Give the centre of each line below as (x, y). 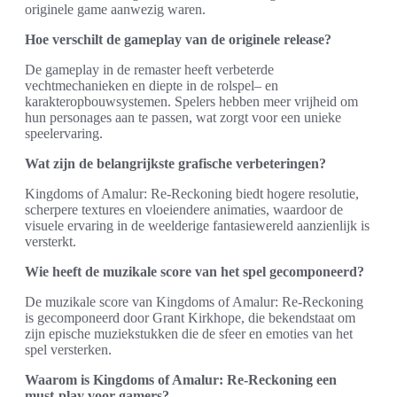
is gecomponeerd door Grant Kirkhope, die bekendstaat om (190, 317)
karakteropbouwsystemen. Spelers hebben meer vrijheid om (191, 101)
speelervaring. (64, 133)
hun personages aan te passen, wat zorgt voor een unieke (183, 117)
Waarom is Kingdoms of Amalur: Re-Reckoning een (181, 379)
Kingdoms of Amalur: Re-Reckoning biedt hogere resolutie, (192, 193)
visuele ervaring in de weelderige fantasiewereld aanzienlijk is (197, 225)
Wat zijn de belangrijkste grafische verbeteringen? (175, 163)
